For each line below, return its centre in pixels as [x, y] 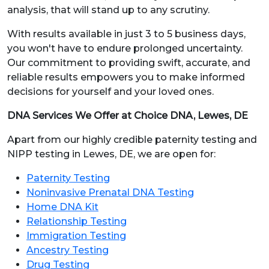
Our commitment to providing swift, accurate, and [129, 63]
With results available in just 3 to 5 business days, [126, 34]
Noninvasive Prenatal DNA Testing [110, 192]
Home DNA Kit [62, 207]
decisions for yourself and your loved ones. [112, 92]
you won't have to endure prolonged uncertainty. [125, 48]
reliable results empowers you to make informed [126, 77]
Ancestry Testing [68, 250]
